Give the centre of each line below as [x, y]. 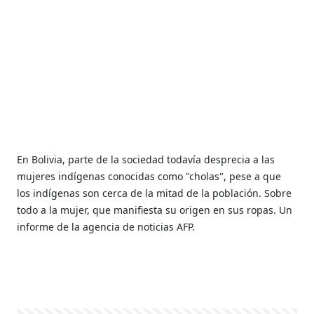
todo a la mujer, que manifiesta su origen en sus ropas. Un [155, 210]
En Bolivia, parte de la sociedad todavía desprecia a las [146, 159]
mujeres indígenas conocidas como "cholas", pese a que [149, 176]
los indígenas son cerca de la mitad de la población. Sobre [155, 193]
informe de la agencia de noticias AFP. [108, 227]
